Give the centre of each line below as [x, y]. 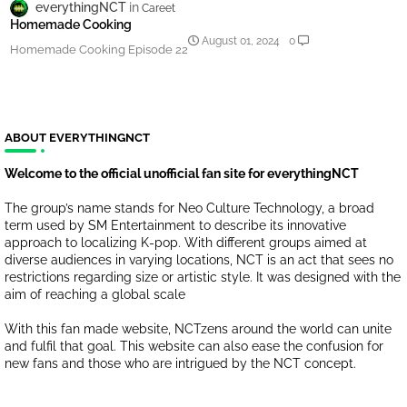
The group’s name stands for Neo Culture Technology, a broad [189, 208]
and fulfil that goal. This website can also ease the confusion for [194, 347]
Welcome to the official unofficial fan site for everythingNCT [182, 174]
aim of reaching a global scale [95, 295]
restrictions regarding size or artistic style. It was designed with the [203, 278]
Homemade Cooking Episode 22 [99, 50]
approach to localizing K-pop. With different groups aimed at [186, 243]
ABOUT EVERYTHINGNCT [77, 138]
